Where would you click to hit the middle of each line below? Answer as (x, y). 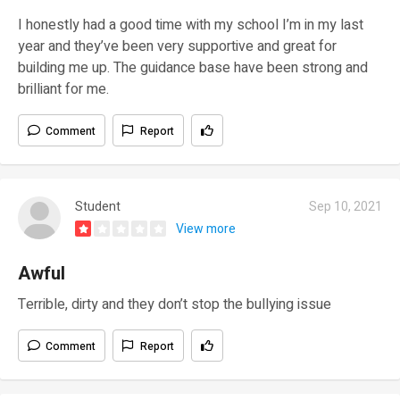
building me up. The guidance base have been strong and (193, 67)
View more (206, 229)
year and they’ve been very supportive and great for (177, 46)
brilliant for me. (63, 89)
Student (98, 206)
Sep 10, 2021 (346, 206)
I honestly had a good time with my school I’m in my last (191, 25)
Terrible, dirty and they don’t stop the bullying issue (175, 304)
